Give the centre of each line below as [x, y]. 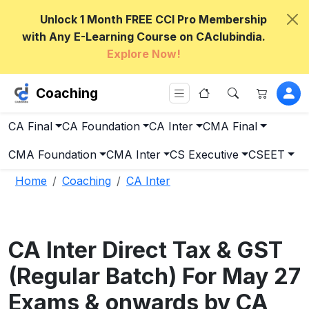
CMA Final [230, 126]
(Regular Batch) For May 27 [154, 276]
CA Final [30, 126]
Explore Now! [143, 54]
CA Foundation [101, 126]
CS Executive [205, 154]
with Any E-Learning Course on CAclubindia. [143, 37]
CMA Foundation [52, 154]
